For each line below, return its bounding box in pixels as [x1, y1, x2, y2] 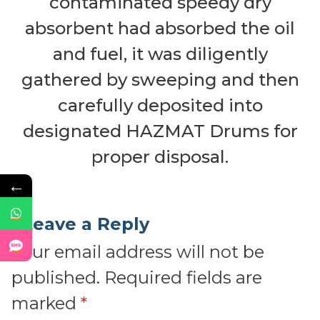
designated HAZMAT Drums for [22, 121, 298, 142]
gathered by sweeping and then [21, 69, 299, 91]
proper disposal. [91, 146, 229, 168]
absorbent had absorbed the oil [25, 18, 295, 39]
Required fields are [104, 267, 262, 289]
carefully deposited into [57, 95, 263, 116]
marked [11, 293, 81, 314]
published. [11, 267, 100, 289]
